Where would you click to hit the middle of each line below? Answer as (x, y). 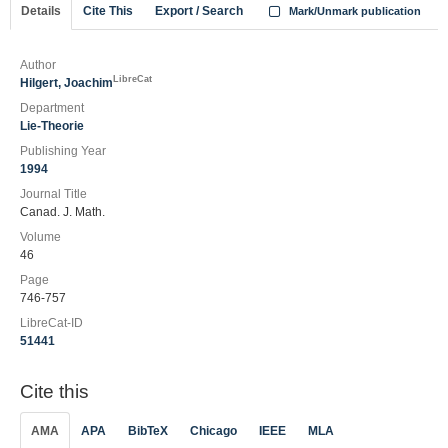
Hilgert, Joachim (66, 83)
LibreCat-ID (51, 323)
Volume (40, 237)
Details (41, 11)
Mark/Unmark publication (353, 11)
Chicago (213, 430)
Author (38, 65)
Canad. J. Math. (62, 212)
